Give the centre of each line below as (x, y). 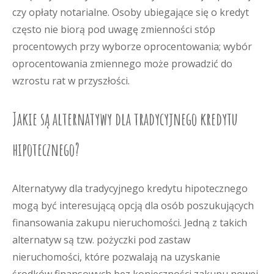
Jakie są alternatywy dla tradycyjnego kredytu (125, 119)
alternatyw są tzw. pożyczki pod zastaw (101, 240)
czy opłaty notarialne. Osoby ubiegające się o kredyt (131, 12)
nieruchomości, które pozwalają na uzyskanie (116, 257)
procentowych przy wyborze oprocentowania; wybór (132, 46)
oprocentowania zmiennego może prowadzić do (122, 64)
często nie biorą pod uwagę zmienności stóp (114, 29)
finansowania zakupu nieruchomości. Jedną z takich (130, 223)
